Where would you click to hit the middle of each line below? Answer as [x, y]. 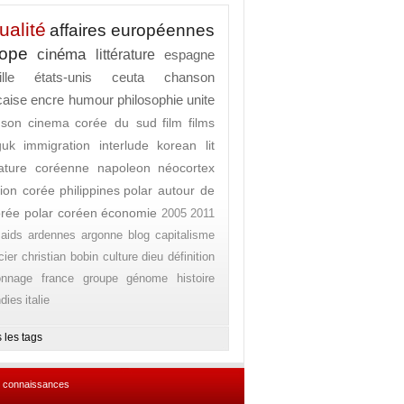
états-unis [63, 77]
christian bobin [60, 257]
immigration [57, 145]
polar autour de [170, 190]
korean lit [185, 145]
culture [120, 257]
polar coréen [61, 213]
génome [147, 278]
